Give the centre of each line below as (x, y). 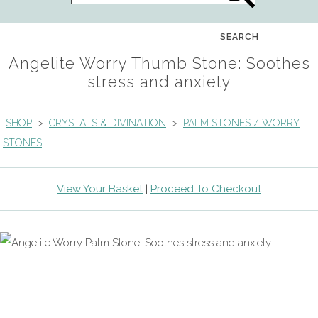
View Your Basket (100, 188)
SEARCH (240, 37)
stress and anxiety (159, 82)
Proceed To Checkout (206, 188)
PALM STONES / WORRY (241, 122)
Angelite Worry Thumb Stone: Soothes (159, 63)
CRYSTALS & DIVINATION (108, 122)
